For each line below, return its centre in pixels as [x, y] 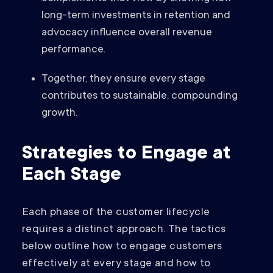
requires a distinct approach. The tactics [124, 230]
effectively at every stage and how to [116, 264]
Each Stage [72, 176]
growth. [59, 114]
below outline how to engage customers [122, 247]
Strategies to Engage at [126, 154]
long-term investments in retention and [136, 16]
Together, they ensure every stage [123, 80]
